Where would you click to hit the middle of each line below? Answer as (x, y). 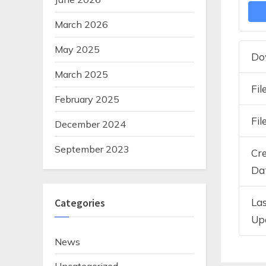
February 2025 (87, 99)
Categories (80, 203)
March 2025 (81, 75)
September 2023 (92, 149)
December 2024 (90, 124)
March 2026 (81, 25)
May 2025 (77, 50)
